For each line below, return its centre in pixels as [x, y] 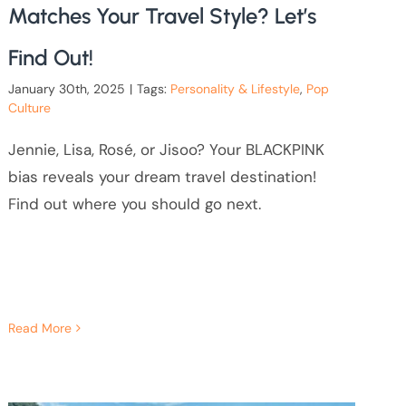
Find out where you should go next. [134, 204]
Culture [29, 108]
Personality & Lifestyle [235, 89]
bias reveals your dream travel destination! [162, 177]
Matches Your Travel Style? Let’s [162, 16]
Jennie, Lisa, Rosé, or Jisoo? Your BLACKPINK [166, 150]
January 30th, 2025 [66, 89]
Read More [39, 329]
